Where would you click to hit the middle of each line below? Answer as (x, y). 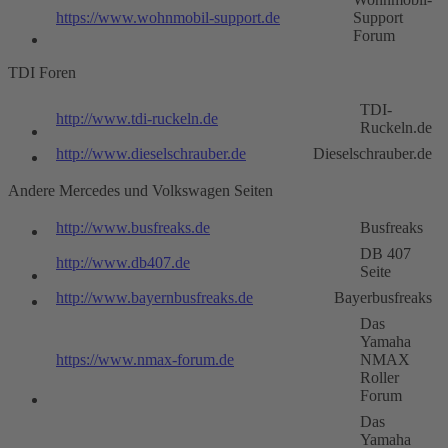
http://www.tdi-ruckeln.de (137, 119)
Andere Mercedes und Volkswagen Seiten (140, 191)
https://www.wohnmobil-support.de (168, 18)
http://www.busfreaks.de (133, 228)
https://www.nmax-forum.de (145, 360)
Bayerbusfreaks (383, 298)
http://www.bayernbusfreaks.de (154, 298)
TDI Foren (42, 73)
